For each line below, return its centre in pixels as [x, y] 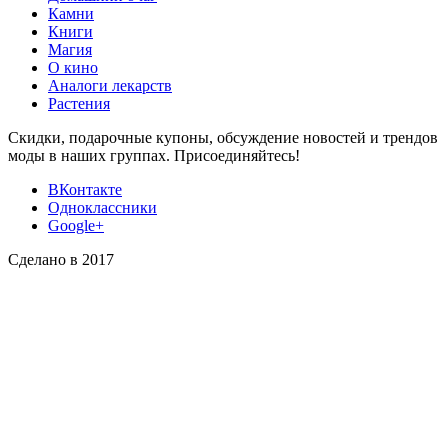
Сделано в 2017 [61, 260]
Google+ [76, 226]
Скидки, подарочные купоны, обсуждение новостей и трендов [223, 138]
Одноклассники [102, 208]
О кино [73, 68]
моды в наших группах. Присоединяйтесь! [154, 156]
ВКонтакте [85, 190]
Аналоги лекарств [110, 86]
